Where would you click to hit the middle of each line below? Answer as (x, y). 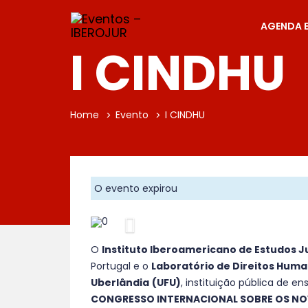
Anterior (153, 224)
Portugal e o (121, 266)
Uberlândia (120, 283)
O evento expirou (136, 188)
